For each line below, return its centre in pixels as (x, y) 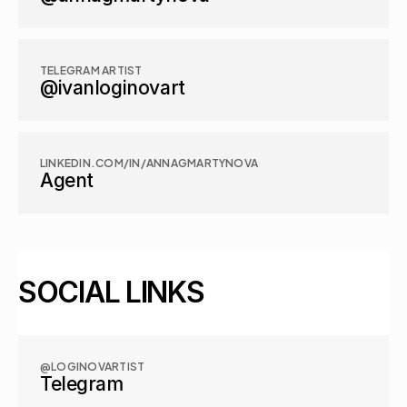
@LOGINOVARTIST (93, 365)
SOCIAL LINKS (111, 292)
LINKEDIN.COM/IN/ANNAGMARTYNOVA (149, 162)
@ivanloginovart (113, 88)
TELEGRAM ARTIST (91, 69)
